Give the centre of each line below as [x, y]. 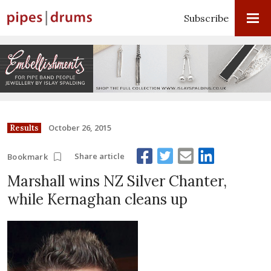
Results [24, 128]
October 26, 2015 [80, 127]
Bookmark [28, 156]
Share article [100, 156]
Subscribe [206, 18]
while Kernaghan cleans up [97, 199]
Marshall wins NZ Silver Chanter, [117, 181]
